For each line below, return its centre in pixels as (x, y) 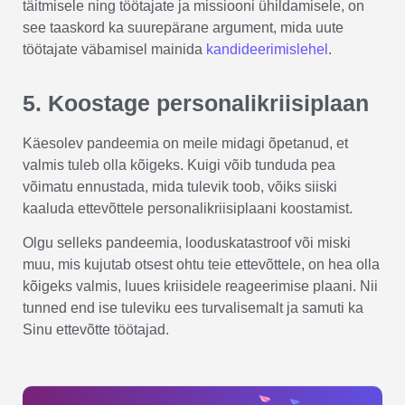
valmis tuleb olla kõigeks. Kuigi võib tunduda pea (179, 165)
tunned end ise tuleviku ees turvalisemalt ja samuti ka (193, 308)
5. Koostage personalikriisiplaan (196, 103)
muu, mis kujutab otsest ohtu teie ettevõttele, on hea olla (201, 265)
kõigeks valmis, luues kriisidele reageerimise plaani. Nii (200, 287)
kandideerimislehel (267, 50)
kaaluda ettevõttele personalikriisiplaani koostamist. (188, 208)
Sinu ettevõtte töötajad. (96, 330)
